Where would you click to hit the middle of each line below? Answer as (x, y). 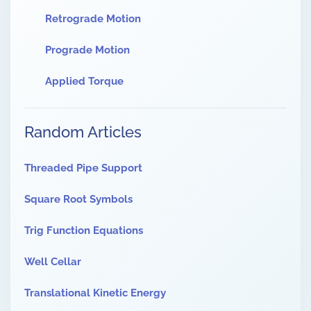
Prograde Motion (87, 50)
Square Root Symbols (78, 200)
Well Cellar (53, 262)
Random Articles (83, 132)
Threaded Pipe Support (83, 168)
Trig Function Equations (84, 231)
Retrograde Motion (93, 19)
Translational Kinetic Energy (95, 293)
